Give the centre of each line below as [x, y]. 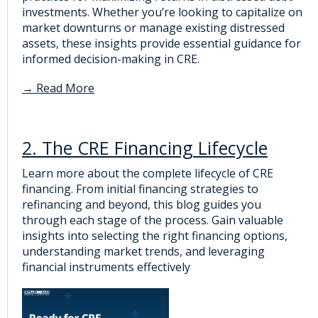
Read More [65, 88]
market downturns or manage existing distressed [153, 28]
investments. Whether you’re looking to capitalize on [162, 12]
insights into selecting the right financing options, [155, 235]
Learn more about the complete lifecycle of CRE [148, 173]
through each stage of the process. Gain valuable [153, 220]
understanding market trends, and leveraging [143, 251]
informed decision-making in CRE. [111, 59]
